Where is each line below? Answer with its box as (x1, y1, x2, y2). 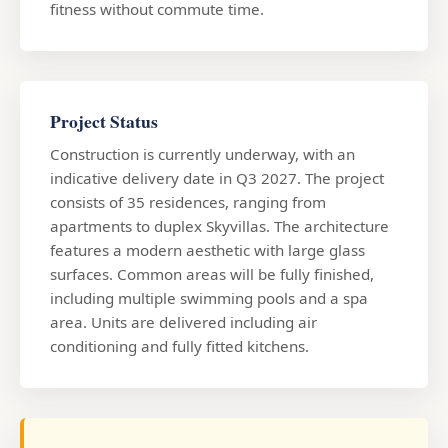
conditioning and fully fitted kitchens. (50, 335, 309, 356)
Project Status (50, 107, 158, 134)
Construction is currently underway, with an (50, 143, 355, 164)
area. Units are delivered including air (50, 311, 317, 332)
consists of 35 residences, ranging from (50, 191, 326, 212)
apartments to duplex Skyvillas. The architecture (50, 215, 389, 236)
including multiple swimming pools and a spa (50, 287, 368, 308)
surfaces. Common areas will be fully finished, (50, 263, 374, 284)
